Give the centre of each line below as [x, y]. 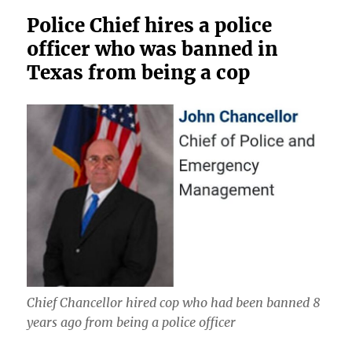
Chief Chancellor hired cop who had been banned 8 [174, 303]
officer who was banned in [153, 49]
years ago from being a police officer [132, 323]
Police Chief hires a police [150, 26]
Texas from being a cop [139, 73]
